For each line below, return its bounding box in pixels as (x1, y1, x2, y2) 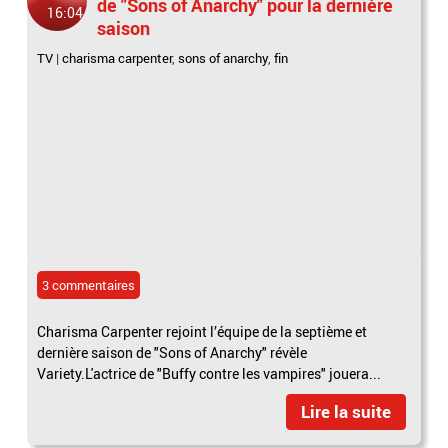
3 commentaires (42, 276, 136, 295)
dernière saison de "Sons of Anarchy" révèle (37, 343, 308, 363)
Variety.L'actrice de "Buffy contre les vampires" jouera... (37, 364, 382, 384)
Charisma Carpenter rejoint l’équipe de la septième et (37, 322, 368, 342)
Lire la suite (300, 400, 391, 424)
